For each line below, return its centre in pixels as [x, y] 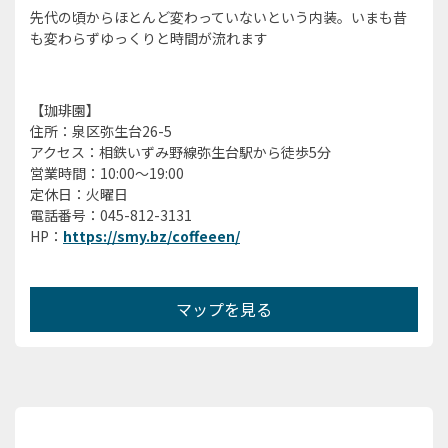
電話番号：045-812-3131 [111, 215]
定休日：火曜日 [79, 194]
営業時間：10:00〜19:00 [107, 173]
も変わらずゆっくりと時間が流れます [149, 38]
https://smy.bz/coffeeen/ [151, 236]
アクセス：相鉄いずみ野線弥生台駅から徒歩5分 [180, 152]
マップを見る [224, 309]
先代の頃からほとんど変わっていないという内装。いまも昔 [218, 17]
